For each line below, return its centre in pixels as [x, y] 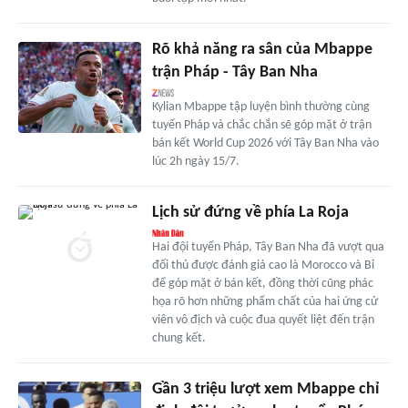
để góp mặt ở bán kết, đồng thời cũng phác [262, 283]
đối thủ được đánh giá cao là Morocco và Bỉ [263, 265]
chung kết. [178, 338]
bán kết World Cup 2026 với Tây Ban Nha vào [265, 143]
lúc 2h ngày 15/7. [195, 161]
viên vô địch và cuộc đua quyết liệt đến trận [263, 320]
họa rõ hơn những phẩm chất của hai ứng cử [265, 301]
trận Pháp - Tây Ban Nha [235, 72]
